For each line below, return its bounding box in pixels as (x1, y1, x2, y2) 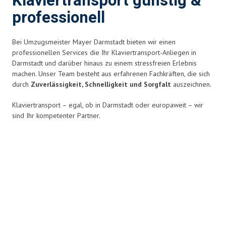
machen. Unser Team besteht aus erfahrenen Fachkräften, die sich (12, 69, 210, 78)
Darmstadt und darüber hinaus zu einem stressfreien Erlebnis (12, 59, 197, 68)
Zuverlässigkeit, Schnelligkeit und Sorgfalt (31, 80, 173, 89)
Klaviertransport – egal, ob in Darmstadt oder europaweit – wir (12, 100, 203, 109)
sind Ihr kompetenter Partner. (12, 111, 100, 120)
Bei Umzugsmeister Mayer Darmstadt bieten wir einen (12, 37, 176, 46)
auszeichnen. (173, 80, 211, 89)
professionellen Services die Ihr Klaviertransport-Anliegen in (12, 48, 196, 57)
